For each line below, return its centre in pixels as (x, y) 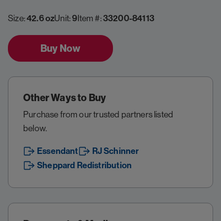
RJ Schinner (115, 151)
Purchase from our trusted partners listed (98, 114)
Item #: (90, 18)
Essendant (58, 151)
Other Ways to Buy (65, 98)
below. (35, 128)
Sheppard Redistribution (85, 165)
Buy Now (61, 48)
